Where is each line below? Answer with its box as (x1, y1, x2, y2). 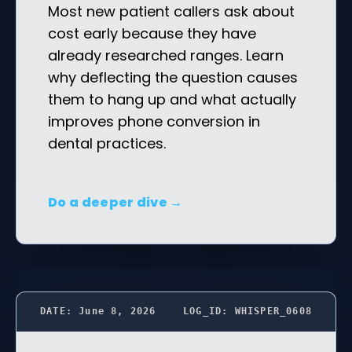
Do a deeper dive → (48, 192, 183, 211)
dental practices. (48, 133, 166, 153)
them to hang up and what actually (48, 89, 296, 109)
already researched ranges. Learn (48, 45, 284, 65)
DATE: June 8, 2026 (40, 305, 156, 317)
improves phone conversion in (48, 111, 260, 131)
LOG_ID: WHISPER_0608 (183, 305, 312, 317)
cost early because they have (48, 23, 256, 43)
